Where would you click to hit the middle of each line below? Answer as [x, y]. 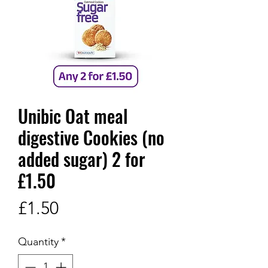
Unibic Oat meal [73, 116]
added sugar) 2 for [82, 159]
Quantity [38, 242]
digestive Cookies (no [91, 138]
